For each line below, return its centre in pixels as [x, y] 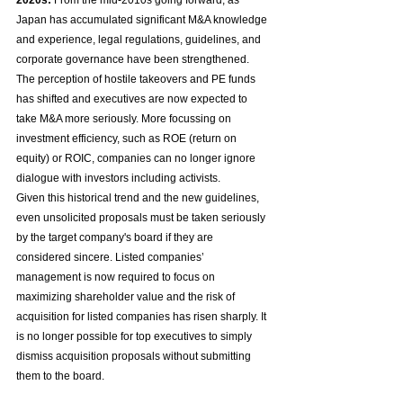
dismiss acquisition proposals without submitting [135, 357]
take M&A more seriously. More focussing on [125, 119]
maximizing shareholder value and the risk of [127, 297]
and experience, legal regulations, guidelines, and [140, 40]
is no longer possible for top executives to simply [135, 337]
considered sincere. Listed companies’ [112, 258]
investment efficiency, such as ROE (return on [128, 139]
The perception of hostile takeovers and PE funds [137, 80]
